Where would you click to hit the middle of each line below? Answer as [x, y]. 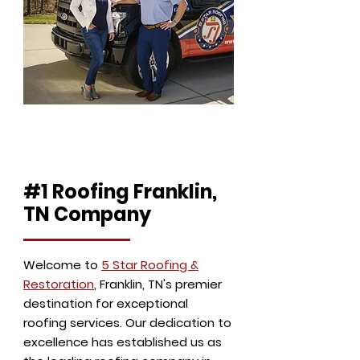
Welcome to [62, 265]
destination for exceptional [106, 303]
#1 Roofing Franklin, [120, 192]
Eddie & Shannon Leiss [129, 121]
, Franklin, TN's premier [158, 284]
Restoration [59, 284]
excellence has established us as [123, 342]
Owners [129, 138]
